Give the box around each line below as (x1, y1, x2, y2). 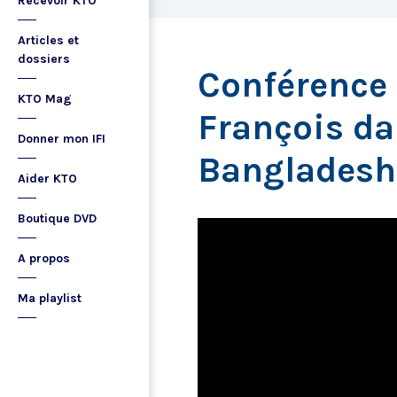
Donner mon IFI (18, 131, 105, 146)
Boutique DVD (18, 211, 97, 226)
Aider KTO (18, 171, 77, 186)
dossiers (18, 51, 70, 66)
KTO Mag (18, 91, 72, 106)
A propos (18, 251, 70, 266)
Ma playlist (18, 291, 82, 306)
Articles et (18, 33, 79, 48)
